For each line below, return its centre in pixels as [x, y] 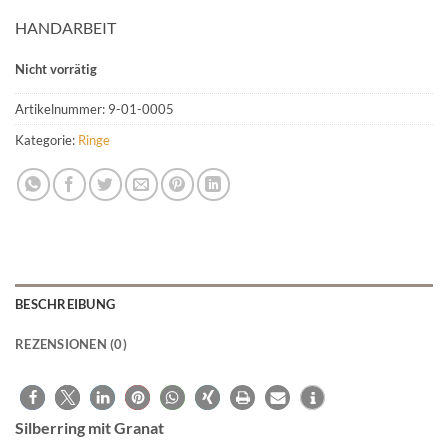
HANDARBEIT [65, 28]
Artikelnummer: [61, 108]
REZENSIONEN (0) [71, 343]
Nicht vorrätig [56, 68]
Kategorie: [46, 139]
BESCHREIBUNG [65, 303]
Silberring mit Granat [89, 427]
